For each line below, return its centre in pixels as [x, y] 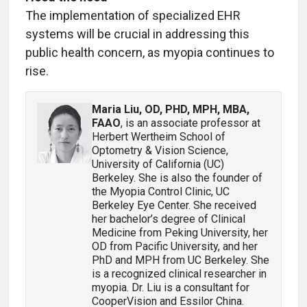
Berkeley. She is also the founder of [177, 177]
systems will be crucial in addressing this [137, 34]
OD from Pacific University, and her [175, 246]
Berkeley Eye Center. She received [174, 205]
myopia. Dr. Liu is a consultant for [171, 287]
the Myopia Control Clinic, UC [161, 191]
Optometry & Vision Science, [160, 150]
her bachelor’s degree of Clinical [169, 219]
